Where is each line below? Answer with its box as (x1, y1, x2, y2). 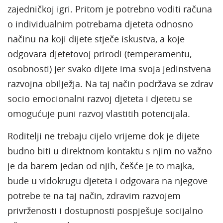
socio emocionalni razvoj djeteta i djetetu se (7, 92, 192, 105)
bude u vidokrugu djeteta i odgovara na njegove (7, 174, 208, 187)
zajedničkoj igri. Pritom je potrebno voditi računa (7, 2, 212, 15)
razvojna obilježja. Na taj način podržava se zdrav (7, 77, 213, 90)
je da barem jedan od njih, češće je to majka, (7, 159, 194, 172)
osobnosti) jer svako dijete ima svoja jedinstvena (7, 62, 211, 75)
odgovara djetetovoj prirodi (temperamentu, (7, 47, 192, 60)
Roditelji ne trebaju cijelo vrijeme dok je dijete (7, 129, 200, 142)
